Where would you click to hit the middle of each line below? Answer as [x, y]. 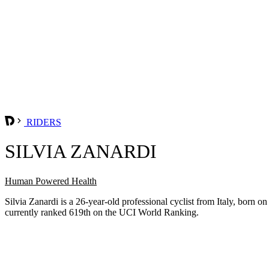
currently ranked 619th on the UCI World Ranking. [102, 212]
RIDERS [43, 122]
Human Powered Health [51, 181]
